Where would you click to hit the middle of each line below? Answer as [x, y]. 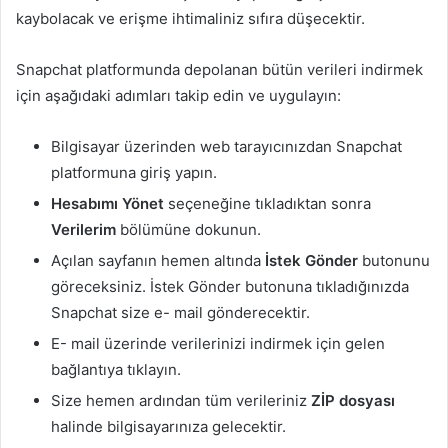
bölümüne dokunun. [188, 229]
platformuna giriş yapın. [134, 172]
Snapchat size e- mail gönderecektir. [180, 312]
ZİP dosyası [353, 400]
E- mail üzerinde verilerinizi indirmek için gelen [218, 343]
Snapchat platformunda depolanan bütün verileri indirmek [219, 69]
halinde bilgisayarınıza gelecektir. [168, 426]
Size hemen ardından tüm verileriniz [181, 400]
